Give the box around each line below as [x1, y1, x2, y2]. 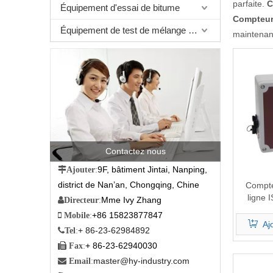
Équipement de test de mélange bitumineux [188, 25, 197, 35]
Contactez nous [105, 146, 166, 157]
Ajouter [66, 165, 95, 174]
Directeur [64, 196, 99, 205]
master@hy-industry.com [93, 256, 190, 266]
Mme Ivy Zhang [101, 195, 161, 205]
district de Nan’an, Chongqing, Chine [58, 180, 199, 190]
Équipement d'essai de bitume [60, 2, 180, 13]
